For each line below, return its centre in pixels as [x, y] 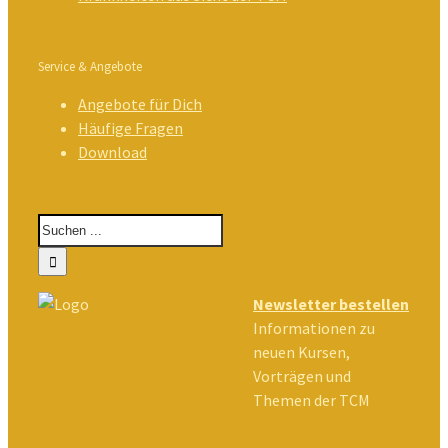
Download [112, 152]
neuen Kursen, [301, 352]
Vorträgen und [302, 376]
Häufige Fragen [130, 128]
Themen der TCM [311, 400]
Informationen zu [314, 328]
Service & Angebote [90, 66]
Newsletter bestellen [331, 304]
